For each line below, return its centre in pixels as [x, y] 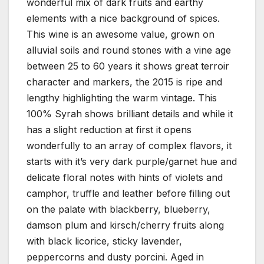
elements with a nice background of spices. [123, 19]
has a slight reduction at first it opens [109, 130]
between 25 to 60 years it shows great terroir [128, 66]
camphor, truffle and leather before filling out [128, 194]
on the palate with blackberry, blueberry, [118, 209]
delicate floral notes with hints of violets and [125, 178]
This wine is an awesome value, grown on [121, 34]
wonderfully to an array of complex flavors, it [129, 146]
